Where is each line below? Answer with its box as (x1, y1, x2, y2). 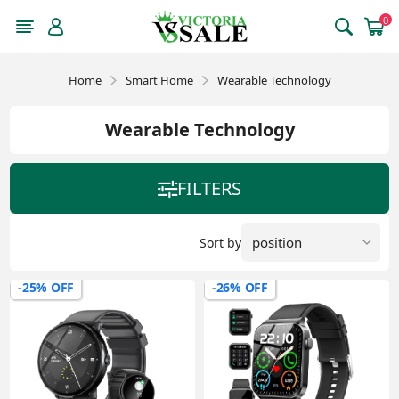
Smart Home (125, 72, 193, 88)
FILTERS (177, 176, 241, 200)
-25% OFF (18, 279, 74, 296)
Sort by (199, 233, 241, 251)
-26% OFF (212, 279, 268, 296)
